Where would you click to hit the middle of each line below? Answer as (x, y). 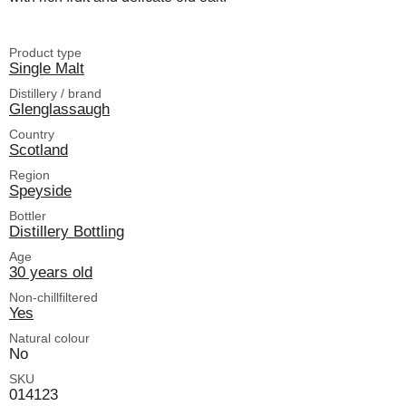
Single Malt (47, 68)
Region (29, 174)
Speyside (40, 190)
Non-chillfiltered (53, 297)
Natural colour (49, 338)
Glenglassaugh (59, 108)
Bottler (28, 215)
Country (32, 134)
